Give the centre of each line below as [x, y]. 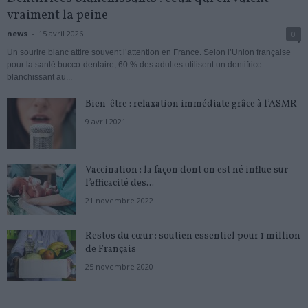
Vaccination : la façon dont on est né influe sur [187, 170]
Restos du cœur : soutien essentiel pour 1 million [193, 236]
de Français [111, 249]
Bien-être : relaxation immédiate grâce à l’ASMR [191, 104]
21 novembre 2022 [119, 200]
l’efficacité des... [120, 183]
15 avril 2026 [61, 33]
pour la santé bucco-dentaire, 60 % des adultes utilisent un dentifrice [134, 64]
